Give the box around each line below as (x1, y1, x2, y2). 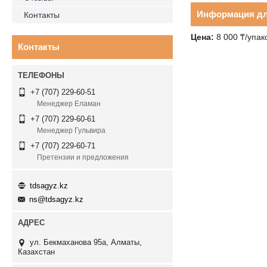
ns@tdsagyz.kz (29, 195, 83, 204)
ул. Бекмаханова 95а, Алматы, (30, 238, 142, 247)
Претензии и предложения (37, 153, 129, 162)
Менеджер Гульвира (37, 126, 105, 135)
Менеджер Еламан (37, 100, 101, 108)
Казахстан (18, 247, 55, 257)
